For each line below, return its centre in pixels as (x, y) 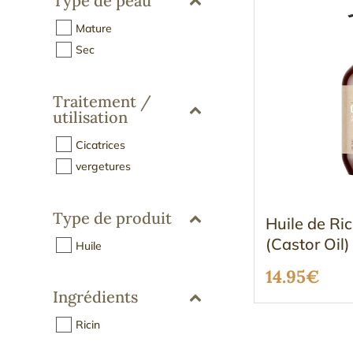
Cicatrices (101, 145)
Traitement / (102, 101)
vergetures (104, 166)
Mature (94, 28)
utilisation (91, 117)
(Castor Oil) (308, 243)
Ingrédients (96, 297)
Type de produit (113, 217)
